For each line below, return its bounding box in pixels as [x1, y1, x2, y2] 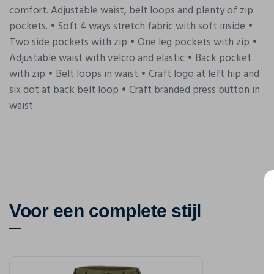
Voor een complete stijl [9, 200, 201, 221]
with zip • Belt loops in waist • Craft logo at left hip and [9, 65, 259, 83]
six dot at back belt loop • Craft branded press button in [9, 81, 260, 98]
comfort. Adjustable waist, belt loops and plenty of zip [9, 2, 253, 19]
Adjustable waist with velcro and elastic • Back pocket [9, 50, 251, 67]
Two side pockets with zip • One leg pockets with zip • [9, 34, 257, 51]
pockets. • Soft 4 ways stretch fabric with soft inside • [9, 18, 253, 35]
